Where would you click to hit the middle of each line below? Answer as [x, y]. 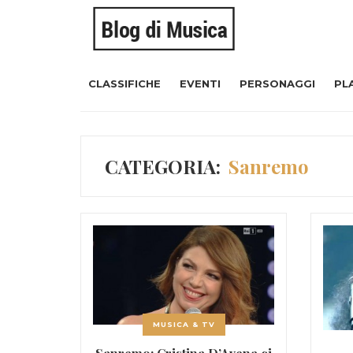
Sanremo [269, 167]
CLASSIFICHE [124, 84]
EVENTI [200, 84]
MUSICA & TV [184, 325]
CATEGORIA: [163, 167]
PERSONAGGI [277, 84]
